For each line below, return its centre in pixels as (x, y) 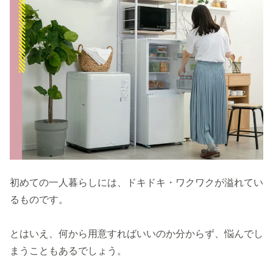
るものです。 (39, 200)
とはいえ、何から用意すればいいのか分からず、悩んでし (136, 234)
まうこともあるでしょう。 (68, 251)
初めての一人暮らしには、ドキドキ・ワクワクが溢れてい (136, 183)
